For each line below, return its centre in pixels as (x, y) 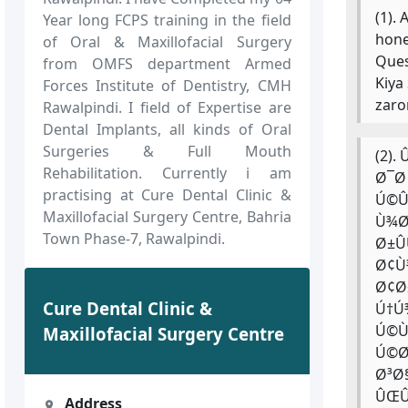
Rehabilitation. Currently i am (167, 173)
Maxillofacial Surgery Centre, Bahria (167, 216)
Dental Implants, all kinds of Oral (167, 129)
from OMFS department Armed (167, 63)
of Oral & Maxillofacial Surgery (167, 41)
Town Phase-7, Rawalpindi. (134, 238)
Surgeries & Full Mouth (167, 151)
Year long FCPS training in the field (167, 20)
